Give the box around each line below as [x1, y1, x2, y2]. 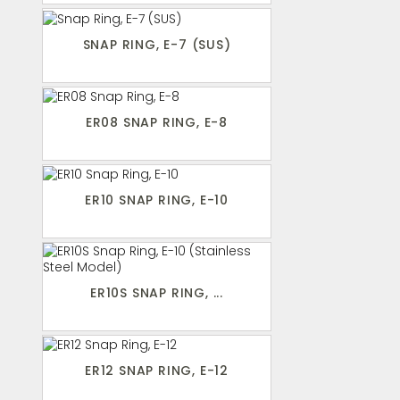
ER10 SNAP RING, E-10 [85, 190, 229, 209]
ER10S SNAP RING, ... [90, 283, 223, 302]
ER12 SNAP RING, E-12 [85, 362, 229, 380]
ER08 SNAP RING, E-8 [85, 112, 229, 131]
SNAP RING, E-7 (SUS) [82, 35, 231, 54]
